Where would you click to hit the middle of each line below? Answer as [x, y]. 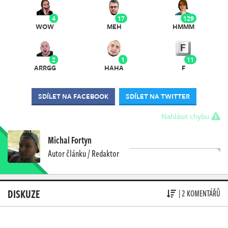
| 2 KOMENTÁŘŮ [199, 194]
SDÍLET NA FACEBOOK [73, 96]
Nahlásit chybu [186, 116]
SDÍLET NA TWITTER [158, 96]
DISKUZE [24, 193]
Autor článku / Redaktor [83, 153]
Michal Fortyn [70, 140]
